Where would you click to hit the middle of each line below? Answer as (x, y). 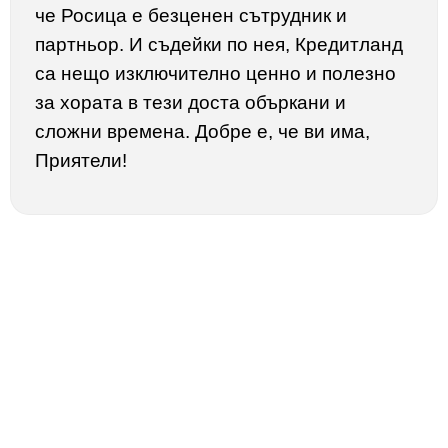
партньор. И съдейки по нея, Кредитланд (219, 45)
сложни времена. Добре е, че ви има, (202, 132)
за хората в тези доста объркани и (190, 103)
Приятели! (81, 161)
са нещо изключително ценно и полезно (215, 74)
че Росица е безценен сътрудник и (191, 16)
